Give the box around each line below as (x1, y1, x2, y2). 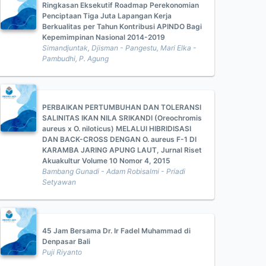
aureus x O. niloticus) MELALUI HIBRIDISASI (42, 124, 191, 133)
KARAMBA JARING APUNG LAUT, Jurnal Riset (42, 145, 202, 154)
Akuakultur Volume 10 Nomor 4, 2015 (42, 156, 170, 165)
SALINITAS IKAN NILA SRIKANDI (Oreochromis (42, 113, 202, 122)
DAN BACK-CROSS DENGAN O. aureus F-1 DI (42, 135, 197, 144)
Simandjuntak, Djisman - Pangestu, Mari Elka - (42, 43, 197, 52)
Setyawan (42, 178, 76, 186)
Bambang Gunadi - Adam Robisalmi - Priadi (42, 167, 185, 176)
